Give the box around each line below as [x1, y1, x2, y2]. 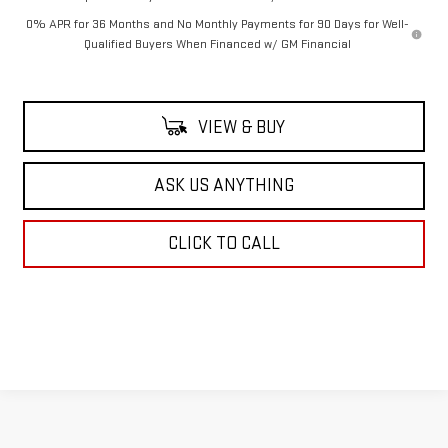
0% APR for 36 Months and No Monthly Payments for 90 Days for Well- [25, 15, 409, 32]
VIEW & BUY [193, 116, 285, 138]
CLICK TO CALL [168, 232, 280, 254]
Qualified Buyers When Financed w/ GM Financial [83, 35, 351, 52]
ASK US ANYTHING [154, 174, 294, 196]
